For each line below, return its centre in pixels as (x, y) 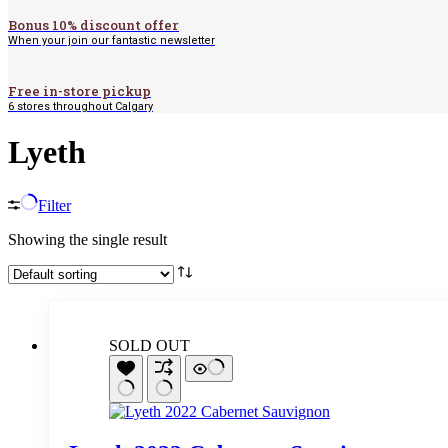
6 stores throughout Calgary (80, 106)
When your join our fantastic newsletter (111, 40)
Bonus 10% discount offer (93, 25)
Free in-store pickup (79, 91)
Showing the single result (87, 239)
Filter (54, 205)
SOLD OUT (149, 345)
